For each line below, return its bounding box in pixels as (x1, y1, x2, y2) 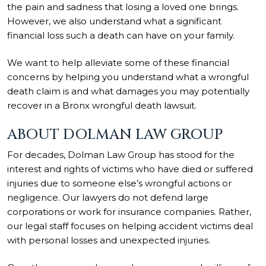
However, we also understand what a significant (7, 15, 221, 27)
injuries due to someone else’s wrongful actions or (7, 177, 232, 189)
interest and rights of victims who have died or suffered (7, 163, 253, 175)
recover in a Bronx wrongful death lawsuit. (7, 100, 197, 111)
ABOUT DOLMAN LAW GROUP (7, 125, 223, 144)
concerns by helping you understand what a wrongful (7, 71, 249, 83)
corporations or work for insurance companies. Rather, (7, 205, 251, 217)
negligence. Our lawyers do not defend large (7, 191, 208, 203)
